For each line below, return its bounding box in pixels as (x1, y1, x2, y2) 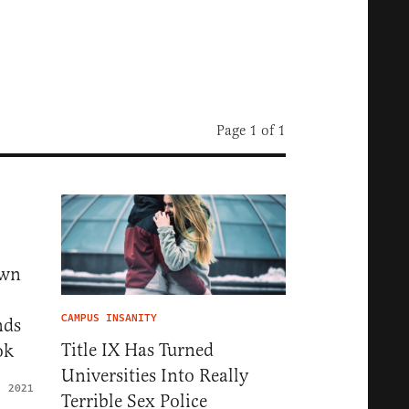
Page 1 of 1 (216, 121, 286, 139)
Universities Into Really (61, 364, 248, 388)
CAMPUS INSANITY (61, 310, 157, 327)
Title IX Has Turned (61, 339, 214, 362)
